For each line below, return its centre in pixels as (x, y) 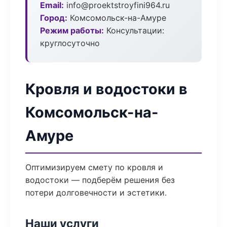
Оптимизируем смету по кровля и (94, 167)
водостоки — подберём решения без (100, 180)
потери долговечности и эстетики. (96, 193)
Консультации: (134, 30)
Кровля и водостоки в (106, 89)
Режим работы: (72, 30)
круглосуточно (70, 43)
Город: (54, 18)
